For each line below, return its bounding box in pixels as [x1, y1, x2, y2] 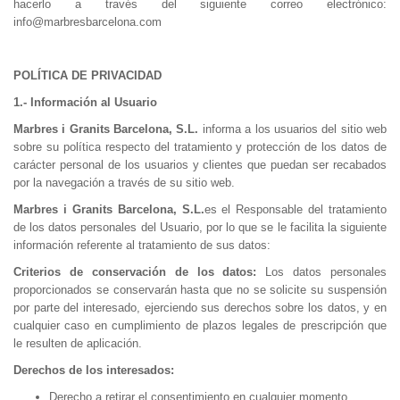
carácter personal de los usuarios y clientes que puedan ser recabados [13, 158, 387, 171]
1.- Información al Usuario [13, 96, 157, 109]
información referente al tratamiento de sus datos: [13, 238, 271, 252]
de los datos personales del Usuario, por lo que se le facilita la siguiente [13, 221, 387, 234]
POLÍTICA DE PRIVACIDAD [13, 69, 162, 82]
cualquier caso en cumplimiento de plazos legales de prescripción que [13, 319, 387, 332]
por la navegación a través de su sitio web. [13, 176, 235, 189]
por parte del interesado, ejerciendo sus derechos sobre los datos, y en [13, 301, 387, 314]
